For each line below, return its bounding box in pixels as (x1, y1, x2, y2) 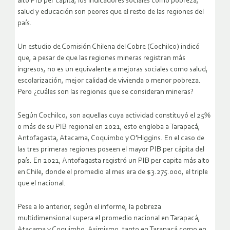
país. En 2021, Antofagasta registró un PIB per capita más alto (17, 157, 209, 165)
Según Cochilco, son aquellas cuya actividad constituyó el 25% (17, 112, 210, 120)
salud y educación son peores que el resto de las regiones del (17, 8, 204, 16)
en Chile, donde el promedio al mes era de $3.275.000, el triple (17, 168, 208, 177)
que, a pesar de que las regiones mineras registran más (17, 54, 185, 63)
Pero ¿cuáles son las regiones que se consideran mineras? (17, 88, 194, 97)
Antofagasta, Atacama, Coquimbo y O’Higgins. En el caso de (17, 135, 204, 143)
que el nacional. (17, 180, 66, 188)
